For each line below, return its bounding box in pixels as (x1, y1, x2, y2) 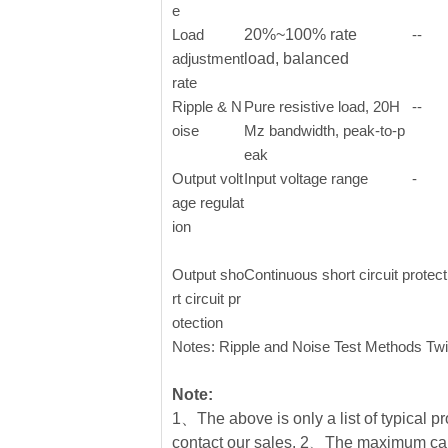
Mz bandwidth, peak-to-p (244, 122, 405, 139)
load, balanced (244, 50, 349, 67)
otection (172, 314, 223, 331)
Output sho (172, 266, 244, 283)
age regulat (172, 194, 244, 211)
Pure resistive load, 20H (244, 98, 400, 115)
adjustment (172, 50, 244, 67)
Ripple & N (172, 98, 242, 115)
